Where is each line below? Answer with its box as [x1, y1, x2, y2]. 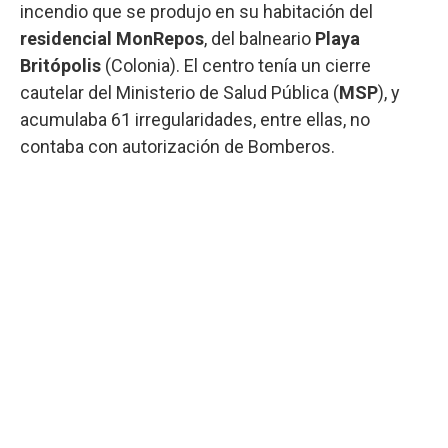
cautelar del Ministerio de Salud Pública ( [20, 81, 339, 103]
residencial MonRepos [20, 27, 204, 49]
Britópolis [20, 54, 101, 76]
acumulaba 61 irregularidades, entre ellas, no [20, 108, 370, 130]
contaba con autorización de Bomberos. [20, 135, 335, 157]
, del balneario [204, 27, 315, 49]
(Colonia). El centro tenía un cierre [101, 54, 371, 76]
